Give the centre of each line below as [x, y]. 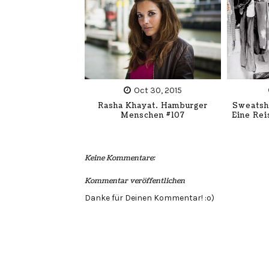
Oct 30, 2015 [158, 90]
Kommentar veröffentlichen [134, 181]
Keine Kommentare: [119, 158]
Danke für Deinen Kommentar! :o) [149, 198]
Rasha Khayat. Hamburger [153, 106]
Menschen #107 [153, 115]
